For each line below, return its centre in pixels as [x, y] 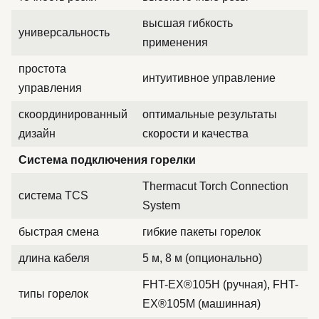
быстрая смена [59, 232]
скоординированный [73, 114]
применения [175, 42]
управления [50, 88]
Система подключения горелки [107, 160]
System [161, 205]
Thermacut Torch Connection [215, 186]
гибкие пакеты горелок [202, 232]
